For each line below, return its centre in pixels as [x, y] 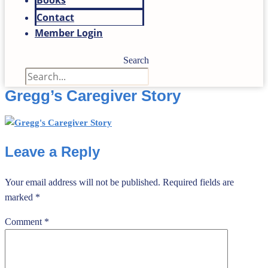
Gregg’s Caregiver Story [93, 96]
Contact [55, 17]
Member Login [69, 33]
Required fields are [198, 182]
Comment [25, 221]
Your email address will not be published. [83, 182]
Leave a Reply [52, 151]
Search [136, 60]
